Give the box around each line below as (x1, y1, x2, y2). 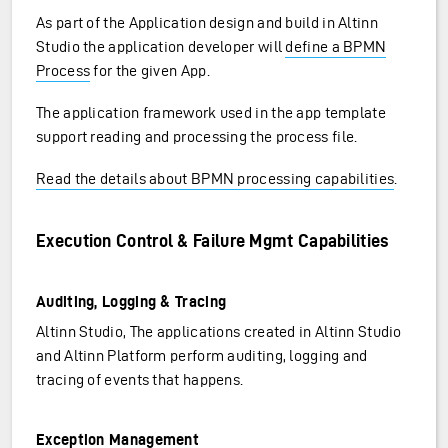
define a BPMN (285, 38, 387, 55)
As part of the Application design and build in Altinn (36, 14, 378, 31)
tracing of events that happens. (36, 371, 244, 388)
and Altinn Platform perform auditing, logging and (36, 347, 368, 364)
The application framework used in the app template (36, 104, 386, 121)
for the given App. (90, 62, 210, 79)
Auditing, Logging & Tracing (36, 293, 227, 310)
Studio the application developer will (36, 38, 286, 55)
